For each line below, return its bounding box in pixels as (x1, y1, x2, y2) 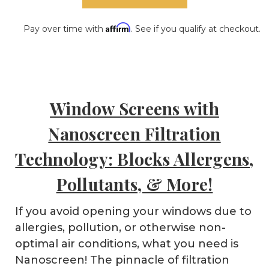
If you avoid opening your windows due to (14, 204, 252, 218)
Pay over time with (23, 23, 106, 34)
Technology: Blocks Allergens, (15, 147, 254, 170)
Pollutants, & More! (56, 172, 213, 195)
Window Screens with (50, 97, 219, 119)
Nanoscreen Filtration (48, 122, 221, 145)
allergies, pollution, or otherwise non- (14, 220, 226, 234)
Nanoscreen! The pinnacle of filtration (14, 253, 229, 267)
